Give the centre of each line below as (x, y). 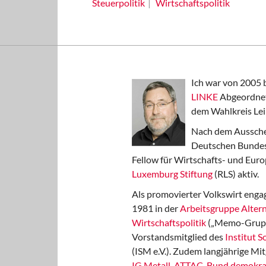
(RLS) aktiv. (236, 174)
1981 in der (156, 208)
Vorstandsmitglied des (178, 237)
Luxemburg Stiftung (172, 174)
